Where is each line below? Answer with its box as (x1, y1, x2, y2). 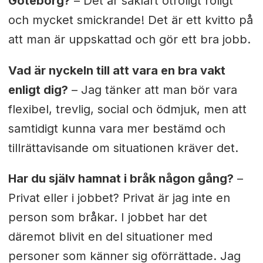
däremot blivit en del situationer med (8, 230, 213, 244)
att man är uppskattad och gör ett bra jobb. (8, 32, 251, 46)
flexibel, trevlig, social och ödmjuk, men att (8, 102, 247, 116)
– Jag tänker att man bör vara (68, 82, 237, 97)
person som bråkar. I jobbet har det (8, 210, 207, 225)
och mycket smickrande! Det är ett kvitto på (8, 12, 253, 27)
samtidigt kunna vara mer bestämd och (8, 121, 225, 136)
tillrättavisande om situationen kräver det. (8, 140, 238, 155)
